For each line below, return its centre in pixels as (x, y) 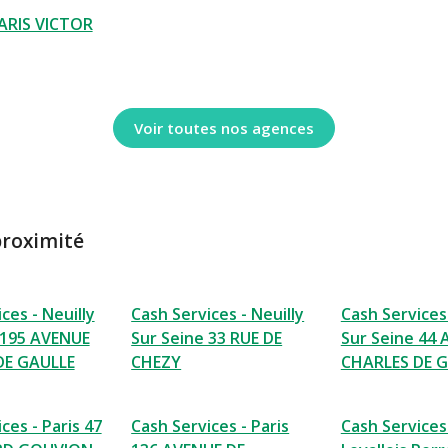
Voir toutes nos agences (224, 127)
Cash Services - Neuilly (218, 314)
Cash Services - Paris (210, 426)
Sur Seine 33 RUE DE (207, 338)
